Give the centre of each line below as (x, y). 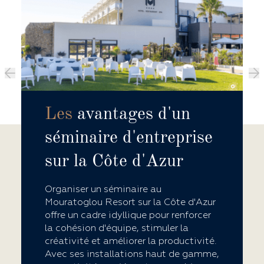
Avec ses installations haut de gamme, (132, 254)
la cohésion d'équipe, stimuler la (117, 228)
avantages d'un (131, 114)
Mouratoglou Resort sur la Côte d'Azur (130, 202)
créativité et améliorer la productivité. (131, 241)
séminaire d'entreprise (129, 138)
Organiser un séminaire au (103, 189)
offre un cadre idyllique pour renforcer (128, 215)
